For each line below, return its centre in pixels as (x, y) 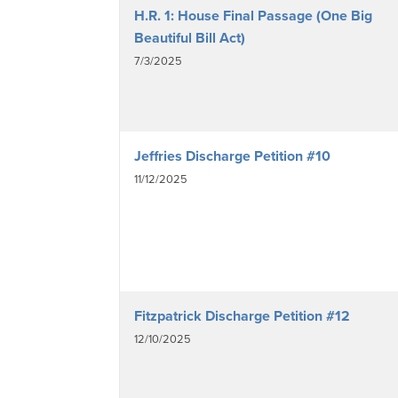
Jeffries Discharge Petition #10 (232, 155)
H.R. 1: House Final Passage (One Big (253, 15)
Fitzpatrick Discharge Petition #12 (242, 315)
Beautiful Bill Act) (190, 37)
